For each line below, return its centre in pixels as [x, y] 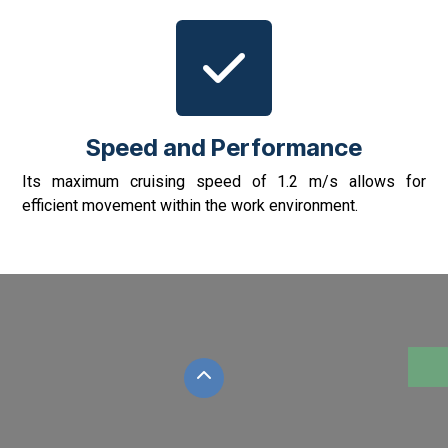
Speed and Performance [224, 148]
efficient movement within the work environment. [190, 206]
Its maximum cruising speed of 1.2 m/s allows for [224, 182]
